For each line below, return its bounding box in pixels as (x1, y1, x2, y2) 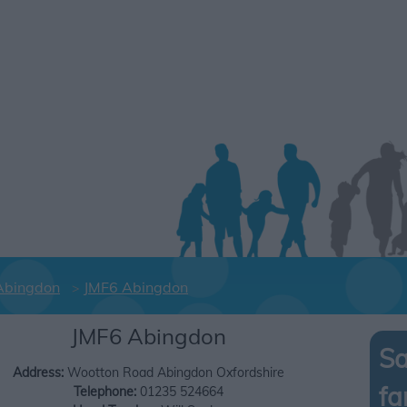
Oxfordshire (215, 364, 284, 382)
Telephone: (73, 383, 136, 401)
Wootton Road (66, 364, 154, 382)
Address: (12, 364, 64, 382)
